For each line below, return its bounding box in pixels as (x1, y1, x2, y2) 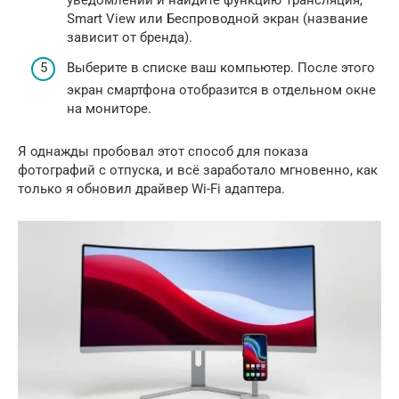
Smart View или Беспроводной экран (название (67, 11, 368, 28)
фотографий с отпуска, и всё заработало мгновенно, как (18, 161, 378, 178)
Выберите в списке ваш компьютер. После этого (67, 59, 375, 76)
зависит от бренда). (67, 29, 192, 46)
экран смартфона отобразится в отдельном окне (67, 81, 376, 98)
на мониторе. (67, 100, 151, 117)
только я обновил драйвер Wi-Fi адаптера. (18, 180, 285, 197)
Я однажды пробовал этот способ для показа (18, 142, 308, 159)
